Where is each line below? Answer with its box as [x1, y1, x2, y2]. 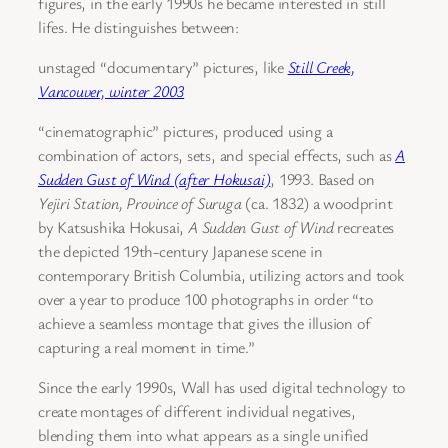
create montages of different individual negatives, [38, 400, 356, 423]
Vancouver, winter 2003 [38, 79, 185, 102]
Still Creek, [287, 55, 356, 78]
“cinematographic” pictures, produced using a [38, 120, 333, 143]
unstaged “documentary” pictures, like [38, 55, 288, 78]
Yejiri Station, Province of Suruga [38, 192, 242, 215]
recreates [333, 216, 395, 239]
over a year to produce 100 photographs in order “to [38, 288, 373, 311]
